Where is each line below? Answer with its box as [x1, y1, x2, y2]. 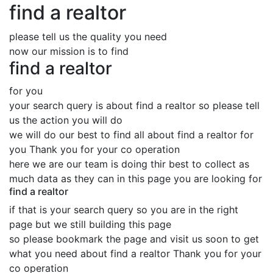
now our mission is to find [9, 45, 129, 57]
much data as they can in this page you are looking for [9, 172, 262, 185]
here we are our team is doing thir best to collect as [9, 158, 249, 170]
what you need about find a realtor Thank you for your [9, 247, 261, 260]
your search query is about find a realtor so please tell [9, 99, 260, 112]
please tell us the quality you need [9, 30, 167, 43]
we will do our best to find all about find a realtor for [9, 129, 253, 141]
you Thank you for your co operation [9, 143, 180, 155]
